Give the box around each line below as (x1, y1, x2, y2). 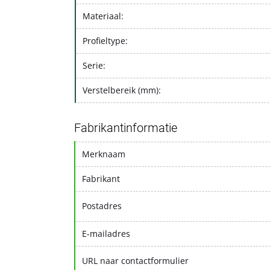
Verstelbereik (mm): (83, 84, 161, 96)
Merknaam (82, 148, 125, 160)
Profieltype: (83, 34, 128, 46)
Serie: (83, 59, 105, 71)
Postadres (82, 199, 122, 212)
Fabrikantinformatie (74, 120, 177, 135)
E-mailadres (82, 227, 130, 239)
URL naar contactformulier (82, 254, 189, 266)
